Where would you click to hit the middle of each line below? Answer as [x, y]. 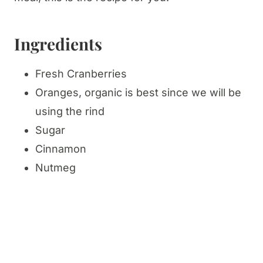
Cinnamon [61, 149]
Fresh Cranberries [81, 74]
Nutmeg [55, 168]
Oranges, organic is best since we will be [138, 93]
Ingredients [58, 44]
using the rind [70, 112]
